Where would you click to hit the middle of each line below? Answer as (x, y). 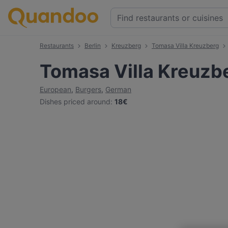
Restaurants (57, 46)
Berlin (93, 46)
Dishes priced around (75, 102)
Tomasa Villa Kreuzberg (185, 46)
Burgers (88, 89)
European (55, 89)
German (118, 89)
